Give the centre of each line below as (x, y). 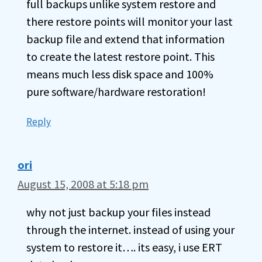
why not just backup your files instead (118, 212)
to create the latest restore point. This (120, 56)
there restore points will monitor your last (130, 21)
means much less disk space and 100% (120, 74)
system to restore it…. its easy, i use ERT (124, 247)
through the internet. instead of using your (130, 230)
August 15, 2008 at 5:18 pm (83, 184)
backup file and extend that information (125, 39)
